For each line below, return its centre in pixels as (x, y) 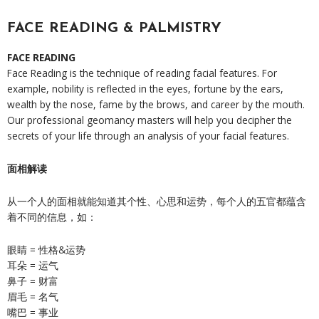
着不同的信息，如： (52, 217)
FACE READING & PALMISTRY (114, 29)
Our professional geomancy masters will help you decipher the (150, 120)
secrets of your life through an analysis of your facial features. (148, 136)
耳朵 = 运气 (33, 266)
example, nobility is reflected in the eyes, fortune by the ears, (145, 89)
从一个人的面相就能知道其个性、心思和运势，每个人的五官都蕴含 (157, 202)
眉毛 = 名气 (33, 297)
